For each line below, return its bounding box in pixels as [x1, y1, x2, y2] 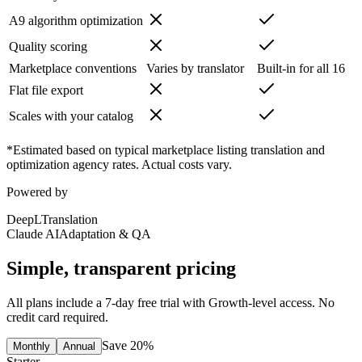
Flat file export [9, 83, 83, 98]
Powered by [6, 185, 68, 200]
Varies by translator [146, 61, 244, 76]
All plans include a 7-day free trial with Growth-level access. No [6, 296, 335, 309]
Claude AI [6, 227, 59, 242]
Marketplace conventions [9, 61, 137, 76]
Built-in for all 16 [257, 61, 345, 76]
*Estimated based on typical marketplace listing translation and [6, 143, 325, 158]
